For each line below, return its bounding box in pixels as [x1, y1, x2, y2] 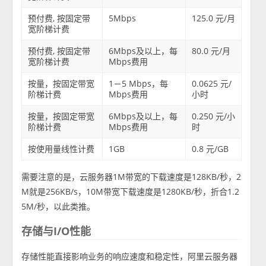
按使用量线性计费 [28, 143, 95, 155]
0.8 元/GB [192, 143, 229, 155]
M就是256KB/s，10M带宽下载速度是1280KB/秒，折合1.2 [21, 186, 240, 198]
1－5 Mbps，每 [109, 78, 169, 90]
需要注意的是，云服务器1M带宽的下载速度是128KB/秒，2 [21, 171, 242, 183]
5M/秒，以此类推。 [21, 201, 96, 213]
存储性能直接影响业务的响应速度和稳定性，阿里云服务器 [21, 251, 238, 262]
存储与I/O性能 [21, 224, 91, 239]
